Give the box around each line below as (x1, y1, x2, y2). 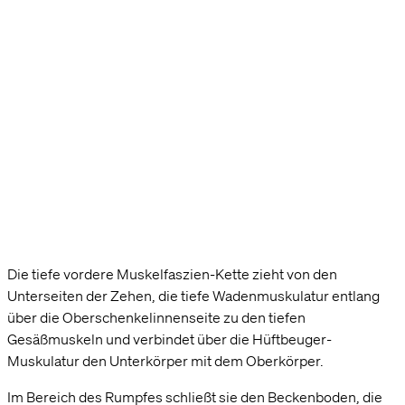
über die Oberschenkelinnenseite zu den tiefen (7, 307, 306, 326)
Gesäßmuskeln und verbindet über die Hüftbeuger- (7, 329, 332, 348)
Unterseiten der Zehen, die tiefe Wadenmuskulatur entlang (7, 286, 380, 305)
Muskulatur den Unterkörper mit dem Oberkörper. (7, 351, 324, 370)
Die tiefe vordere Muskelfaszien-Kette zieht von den (7, 264, 337, 283)
